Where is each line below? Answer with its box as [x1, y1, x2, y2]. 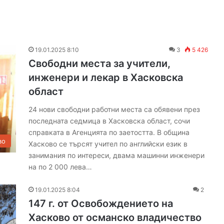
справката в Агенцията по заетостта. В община [28, 128, 190, 136]
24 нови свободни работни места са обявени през [28, 105, 200, 113]
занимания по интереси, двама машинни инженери [28, 151, 205, 159]
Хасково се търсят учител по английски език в [28, 139, 188, 148]
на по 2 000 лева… [28, 162, 92, 171]
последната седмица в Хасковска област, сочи [28, 116, 190, 125]
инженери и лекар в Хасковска [28, 71, 183, 83]
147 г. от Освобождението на [28, 197, 173, 209]
